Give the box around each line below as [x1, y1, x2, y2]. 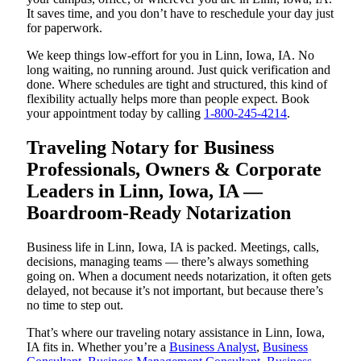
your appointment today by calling [27, 106, 204, 121]
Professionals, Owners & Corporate [27, 159, 322, 180]
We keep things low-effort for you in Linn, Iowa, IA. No [27, 48, 314, 63]
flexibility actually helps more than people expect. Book [27, 92, 309, 106]
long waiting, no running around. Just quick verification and [27, 63, 330, 77]
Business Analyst [169, 339, 256, 354]
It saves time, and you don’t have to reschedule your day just [27, 6, 334, 21]
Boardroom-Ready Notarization [27, 202, 291, 224]
